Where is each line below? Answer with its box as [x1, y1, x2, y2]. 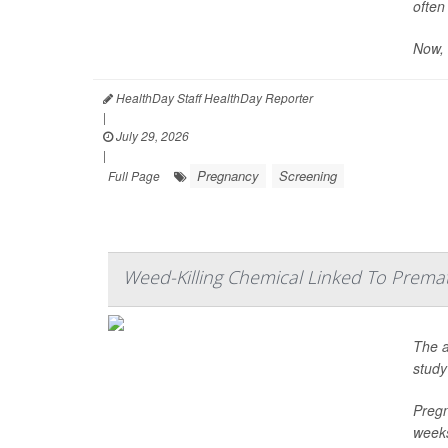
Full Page [108, 167, 160, 184]
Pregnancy [197, 166, 259, 185]
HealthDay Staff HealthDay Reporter [113, 89, 313, 106]
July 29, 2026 [113, 127, 189, 144]
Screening [279, 166, 337, 185]
